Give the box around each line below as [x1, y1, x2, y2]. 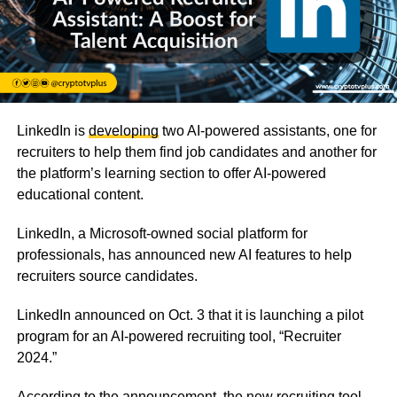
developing [88, 122, 159, 138]
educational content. [16, 186, 144, 202]
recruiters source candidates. [16, 268, 198, 284]
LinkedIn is [16, 122, 89, 138]
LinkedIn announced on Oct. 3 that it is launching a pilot [16, 307, 363, 323]
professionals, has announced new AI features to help [16, 246, 352, 262]
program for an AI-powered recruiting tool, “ [16, 328, 284, 344]
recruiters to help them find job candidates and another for [16, 144, 377, 160]
